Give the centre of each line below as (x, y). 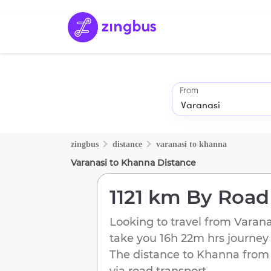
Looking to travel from (172, 222)
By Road (225, 197)
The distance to (152, 254)
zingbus (85, 144)
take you (133, 238)
